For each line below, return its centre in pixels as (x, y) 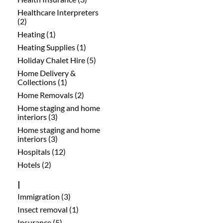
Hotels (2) (34, 164)
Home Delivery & (47, 73)
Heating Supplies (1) (52, 47)
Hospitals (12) (42, 151)
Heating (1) (37, 34)
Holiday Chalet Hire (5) (57, 60)
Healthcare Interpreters (58, 12)
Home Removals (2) (51, 95)
